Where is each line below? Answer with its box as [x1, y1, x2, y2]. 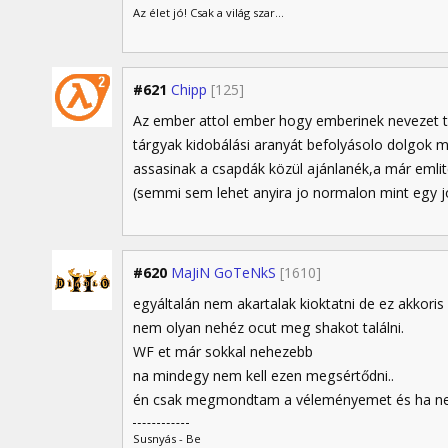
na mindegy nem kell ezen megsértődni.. [133, 366, 394, 386]
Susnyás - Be [133, 431, 201, 446]
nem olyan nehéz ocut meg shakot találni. [133, 318, 404, 338]
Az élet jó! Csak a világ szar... [133, 4, 284, 20]
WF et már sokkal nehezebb [133, 342, 313, 362]
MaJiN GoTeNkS [171, 263, 276, 283]
